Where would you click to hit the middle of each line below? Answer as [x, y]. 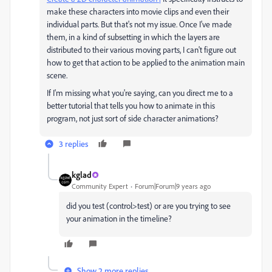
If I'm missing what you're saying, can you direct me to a [140, 93]
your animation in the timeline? [119, 218]
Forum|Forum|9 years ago [173, 186]
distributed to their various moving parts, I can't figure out [141, 49]
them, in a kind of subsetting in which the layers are [133, 37]
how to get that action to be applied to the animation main [146, 62]
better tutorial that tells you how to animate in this [131, 105]
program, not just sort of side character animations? [133, 118]
